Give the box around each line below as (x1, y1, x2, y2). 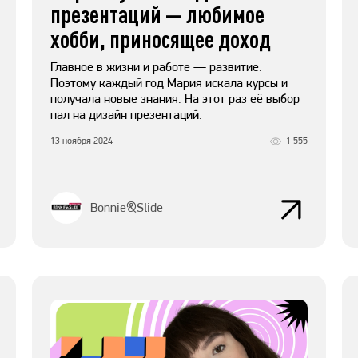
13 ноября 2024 (50, 135, 113, 147)
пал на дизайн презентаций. (50, 107, 202, 123)
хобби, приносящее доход (50, 25, 271, 54)
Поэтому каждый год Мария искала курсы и (50, 75, 288, 91)
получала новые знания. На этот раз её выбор (50, 91, 300, 107)
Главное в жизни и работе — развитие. (50, 59, 262, 75)
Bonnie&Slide (90, 200, 163, 216)
